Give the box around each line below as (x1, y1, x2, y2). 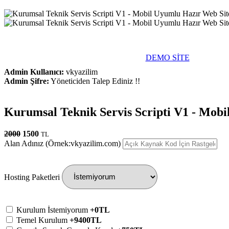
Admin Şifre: (4, 76, 49, 85)
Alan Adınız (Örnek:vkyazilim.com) (4, 139, 121, 148)
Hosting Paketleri (4, 172, 60, 181)
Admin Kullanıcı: (4, 67, 64, 76)
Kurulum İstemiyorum (16, 205, 90, 214)
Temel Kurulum (16, 215, 70, 224)
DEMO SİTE (145, 53, 190, 62)
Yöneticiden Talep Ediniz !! (49, 76, 140, 85)
